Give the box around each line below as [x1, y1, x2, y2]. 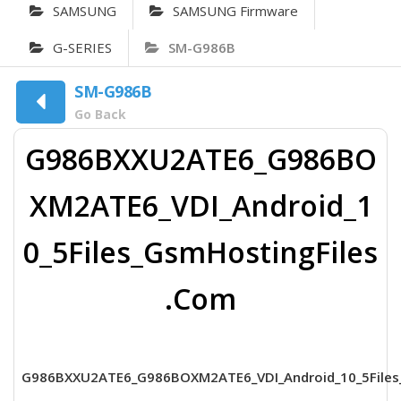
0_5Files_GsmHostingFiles [23, 233, 378, 272]
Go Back [74, 105, 126, 123]
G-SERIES [53, 38, 112, 56]
